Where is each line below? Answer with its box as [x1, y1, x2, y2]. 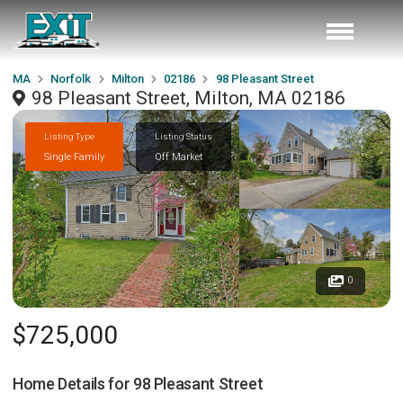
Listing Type [44, 130, 94, 141]
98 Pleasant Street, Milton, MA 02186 [31, 87, 345, 109]
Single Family [44, 150, 104, 163]
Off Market [155, 150, 203, 163]
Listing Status [155, 130, 212, 141]
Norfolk [50, 72, 92, 85]
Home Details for [13, 374, 133, 393]
